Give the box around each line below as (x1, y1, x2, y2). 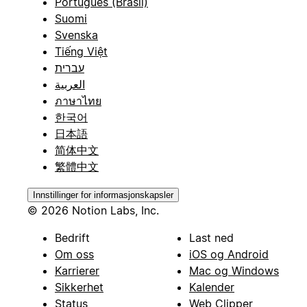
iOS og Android (189, 247, 269, 261)
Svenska (55, 27, 98, 42)
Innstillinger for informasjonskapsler (33, 189, 173, 200)
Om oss (55, 247, 94, 261)
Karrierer (55, 263, 99, 278)
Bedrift (55, 230, 90, 245)
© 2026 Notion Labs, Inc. (27, 203, 159, 217)
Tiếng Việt (55, 44, 108, 58)
